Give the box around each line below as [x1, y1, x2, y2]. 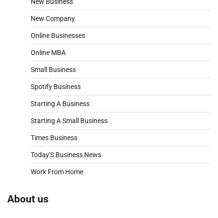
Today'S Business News [31, 150, 101, 159]
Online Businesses [31, 31, 85, 39]
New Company [31, 14, 75, 22]
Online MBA [31, 48, 66, 56]
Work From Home [31, 167, 83, 176]
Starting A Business [31, 99, 90, 108]
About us [7, 192, 49, 205]
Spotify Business [31, 82, 81, 91]
